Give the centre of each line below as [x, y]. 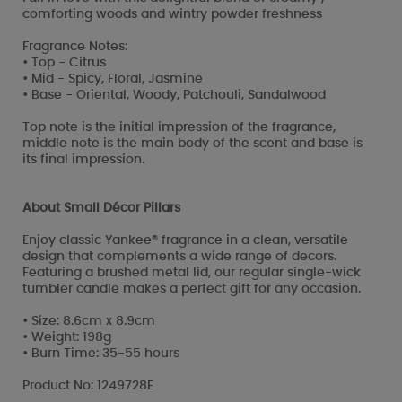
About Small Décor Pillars [101, 208]
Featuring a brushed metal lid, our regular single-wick [192, 272]
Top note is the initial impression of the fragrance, [179, 127]
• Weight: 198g [67, 337]
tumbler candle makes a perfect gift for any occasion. [192, 288]
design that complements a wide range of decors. [179, 256]
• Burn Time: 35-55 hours [101, 353]
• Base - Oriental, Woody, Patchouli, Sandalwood [174, 95]
